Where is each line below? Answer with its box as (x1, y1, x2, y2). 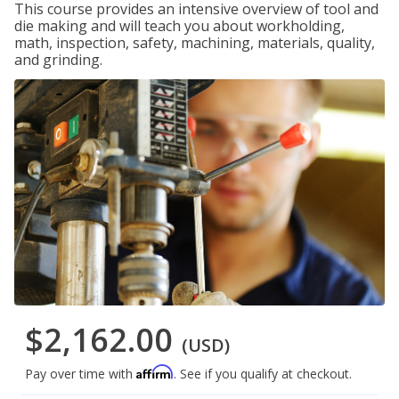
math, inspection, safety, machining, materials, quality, (14, 33, 375, 53)
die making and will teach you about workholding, (14, 16, 345, 36)
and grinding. (14, 50, 102, 69)
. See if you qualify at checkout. (174, 365, 352, 383)
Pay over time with (25, 365, 136, 383)
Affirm (136, 364, 174, 380)
